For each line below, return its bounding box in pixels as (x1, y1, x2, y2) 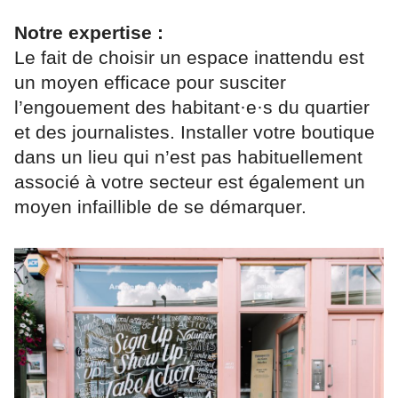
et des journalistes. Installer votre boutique (14, 122, 375, 143)
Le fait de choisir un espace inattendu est (14, 47, 364, 68)
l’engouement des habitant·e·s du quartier (14, 97, 370, 118)
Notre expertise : (14, 22, 163, 44)
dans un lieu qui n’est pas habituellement (14, 147, 362, 168)
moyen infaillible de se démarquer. (14, 196, 306, 218)
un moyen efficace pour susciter (14, 72, 286, 93)
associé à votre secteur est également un (14, 171, 365, 193)
